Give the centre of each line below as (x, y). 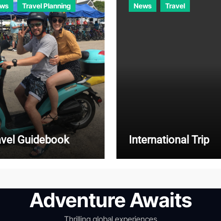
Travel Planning (46, 6)
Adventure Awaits (110, 200)
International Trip (169, 140)
